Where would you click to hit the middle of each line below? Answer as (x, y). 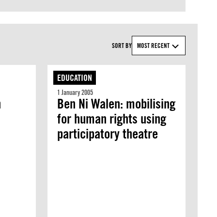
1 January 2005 (75, 93)
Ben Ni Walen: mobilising (116, 104)
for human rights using (111, 119)
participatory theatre (107, 134)
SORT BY (122, 46)
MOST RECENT (153, 46)
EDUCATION (74, 78)
